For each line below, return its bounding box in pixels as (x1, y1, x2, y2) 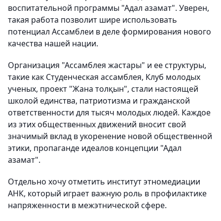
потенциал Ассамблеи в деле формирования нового (8, 26, 211, 37)
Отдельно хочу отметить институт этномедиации (8, 176, 200, 187)
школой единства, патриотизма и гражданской (8, 95, 190, 106)
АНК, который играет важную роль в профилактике (8, 188, 207, 199)
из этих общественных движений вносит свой (8, 119, 186, 130)
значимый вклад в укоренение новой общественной (8, 131, 212, 142)
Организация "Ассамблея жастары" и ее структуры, (8, 60, 206, 71)
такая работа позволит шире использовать (8, 14, 177, 25)
